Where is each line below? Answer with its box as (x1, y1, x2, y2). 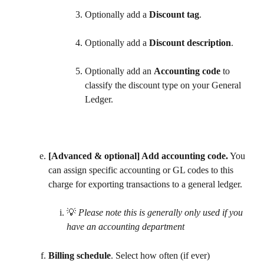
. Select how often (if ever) (111, 250, 212, 260)
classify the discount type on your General (85, 80, 243, 90)
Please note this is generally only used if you (78, 207, 245, 218)
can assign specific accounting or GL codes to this (48, 165, 236, 176)
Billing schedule (48, 250, 111, 260)
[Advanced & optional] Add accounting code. (48, 151, 228, 161)
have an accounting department (67, 222, 184, 232)
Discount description (149, 37, 231, 48)
